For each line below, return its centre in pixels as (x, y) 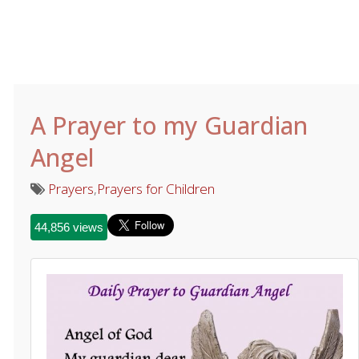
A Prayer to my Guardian (169, 125)
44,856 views (69, 227)
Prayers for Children (155, 189)
